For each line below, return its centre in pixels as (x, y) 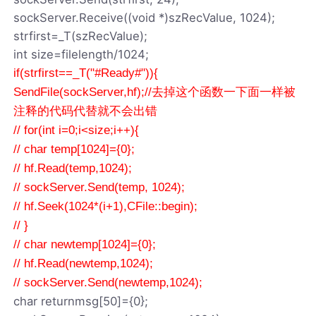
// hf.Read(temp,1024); (73, 168)
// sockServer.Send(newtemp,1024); (108, 282)
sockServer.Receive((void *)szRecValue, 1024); (145, 17)
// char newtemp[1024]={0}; (85, 244)
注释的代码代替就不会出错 (86, 111)
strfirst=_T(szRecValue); (81, 36)
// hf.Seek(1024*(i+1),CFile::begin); (106, 206)
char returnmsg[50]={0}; (81, 301)
